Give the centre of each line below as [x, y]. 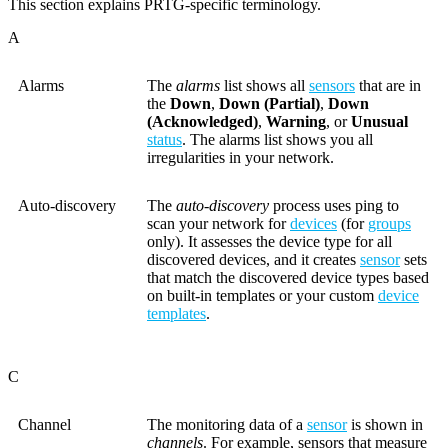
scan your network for [218, 224]
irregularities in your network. [240, 158]
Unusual [379, 122]
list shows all [264, 86]
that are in [388, 86]
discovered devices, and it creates [253, 260]
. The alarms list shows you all [277, 140]
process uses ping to [334, 206]
